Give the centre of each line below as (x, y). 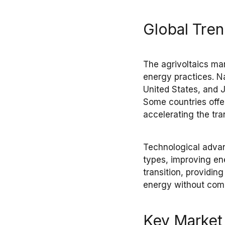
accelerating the (178, 115)
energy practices (178, 77)
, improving (190, 160)
